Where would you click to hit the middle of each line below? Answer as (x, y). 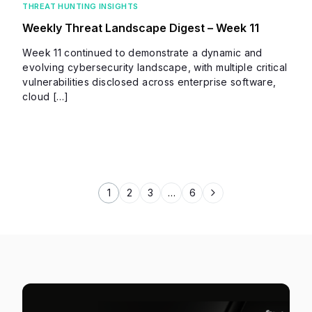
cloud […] (46, 96)
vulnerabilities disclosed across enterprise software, (149, 81)
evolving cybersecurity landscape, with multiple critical (155, 67)
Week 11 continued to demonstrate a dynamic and (142, 52)
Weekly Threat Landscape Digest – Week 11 (141, 28)
